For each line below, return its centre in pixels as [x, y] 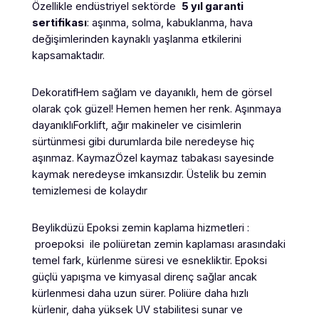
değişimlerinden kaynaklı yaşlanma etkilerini [136, 39]
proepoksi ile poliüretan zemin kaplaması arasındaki [158, 244]
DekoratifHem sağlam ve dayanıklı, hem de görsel [152, 92]
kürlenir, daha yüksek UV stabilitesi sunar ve [137, 309]
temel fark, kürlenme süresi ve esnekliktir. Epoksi [149, 260]
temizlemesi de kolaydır [89, 190]
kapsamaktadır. [68, 55]
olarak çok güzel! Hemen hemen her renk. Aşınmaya [156, 109]
